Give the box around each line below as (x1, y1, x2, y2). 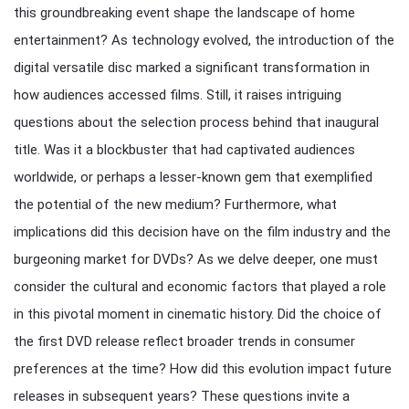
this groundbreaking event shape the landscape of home (14, 5, 355, 21)
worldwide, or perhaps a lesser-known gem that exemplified (14, 169, 372, 185)
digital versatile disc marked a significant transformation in (14, 59, 370, 76)
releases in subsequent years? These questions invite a (14, 388, 350, 404)
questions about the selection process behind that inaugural (14, 114, 379, 131)
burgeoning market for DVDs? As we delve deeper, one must (14, 251, 378, 267)
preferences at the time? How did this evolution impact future (14, 361, 392, 377)
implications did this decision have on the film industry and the (14, 224, 391, 240)
